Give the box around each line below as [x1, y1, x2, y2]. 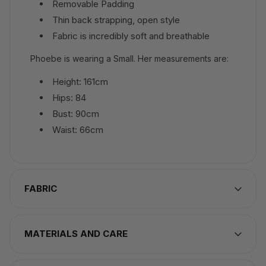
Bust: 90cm [52, 108, 99, 120]
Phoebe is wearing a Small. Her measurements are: [30, 53, 229, 64]
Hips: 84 [52, 92, 86, 104]
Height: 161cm [52, 76, 108, 88]
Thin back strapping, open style [52, 14, 180, 26]
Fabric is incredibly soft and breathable [52, 30, 210, 42]
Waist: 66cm [52, 124, 103, 136]
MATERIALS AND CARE [24, 228, 128, 240]
